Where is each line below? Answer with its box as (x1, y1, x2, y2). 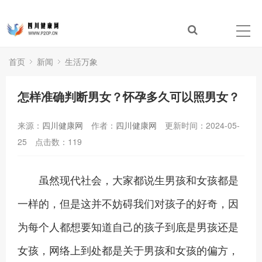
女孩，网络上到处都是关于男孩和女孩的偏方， (18, 242, 239, 257)
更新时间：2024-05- (165, 119, 240, 131)
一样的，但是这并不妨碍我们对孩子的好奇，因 (18, 195, 239, 211)
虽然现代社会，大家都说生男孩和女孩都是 (18, 172, 239, 187)
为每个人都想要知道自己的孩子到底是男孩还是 (18, 219, 239, 234)
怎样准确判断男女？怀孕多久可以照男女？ (18, 88, 240, 105)
